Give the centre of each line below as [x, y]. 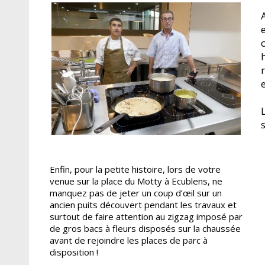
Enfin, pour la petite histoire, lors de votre [135, 169]
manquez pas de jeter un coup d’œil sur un [135, 193]
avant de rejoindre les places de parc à [128, 240]
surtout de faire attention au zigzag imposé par [146, 216]
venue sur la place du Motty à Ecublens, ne [136, 181]
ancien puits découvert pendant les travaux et [143, 204]
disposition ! [74, 252]
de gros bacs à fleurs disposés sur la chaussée [145, 228]
